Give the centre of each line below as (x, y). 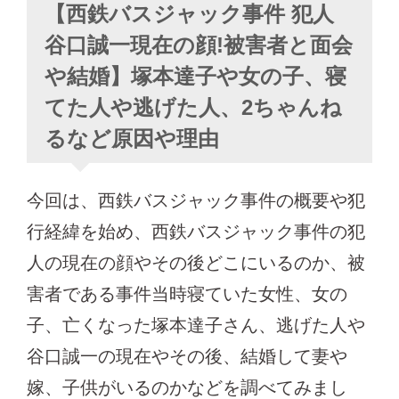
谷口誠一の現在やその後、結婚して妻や (187, 356)
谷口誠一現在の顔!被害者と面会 (199, 45)
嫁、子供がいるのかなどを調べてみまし (187, 387)
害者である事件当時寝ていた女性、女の (187, 294)
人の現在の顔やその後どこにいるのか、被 (196, 263)
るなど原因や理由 (132, 138)
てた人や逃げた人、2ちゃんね (193, 107)
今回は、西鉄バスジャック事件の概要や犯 (196, 200)
